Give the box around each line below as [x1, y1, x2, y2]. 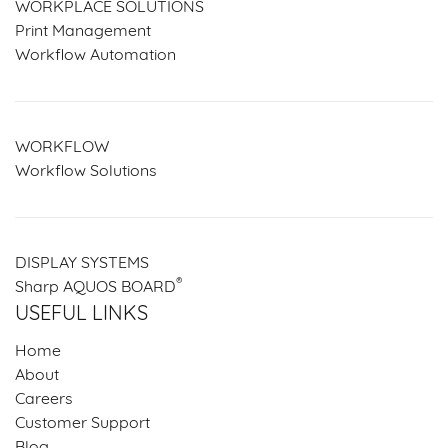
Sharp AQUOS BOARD [15, 279, 176, 296]
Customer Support [15, 415, 150, 432]
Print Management [15, 23, 151, 40]
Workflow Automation [15, 47, 176, 64]
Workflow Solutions [15, 163, 157, 180]
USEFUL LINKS [15, 304, 148, 325]
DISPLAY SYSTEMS [15, 255, 149, 272]
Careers [15, 391, 73, 408]
